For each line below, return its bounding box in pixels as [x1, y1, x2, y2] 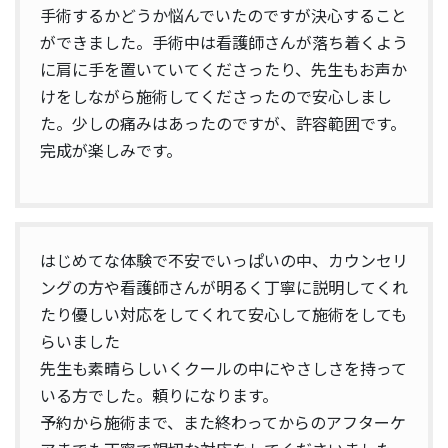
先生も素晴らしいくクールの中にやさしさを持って [40, 356, 407, 381]
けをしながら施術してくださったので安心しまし [40, 84, 392, 109]
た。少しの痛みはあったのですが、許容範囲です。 [40, 111, 406, 136]
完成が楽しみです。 [40, 138, 182, 163]
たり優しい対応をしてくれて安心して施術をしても [40, 302, 407, 327]
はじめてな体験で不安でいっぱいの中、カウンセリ [40, 248, 408, 273]
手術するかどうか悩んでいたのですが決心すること [40, 3, 407, 28]
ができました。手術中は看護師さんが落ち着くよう [40, 30, 408, 55]
